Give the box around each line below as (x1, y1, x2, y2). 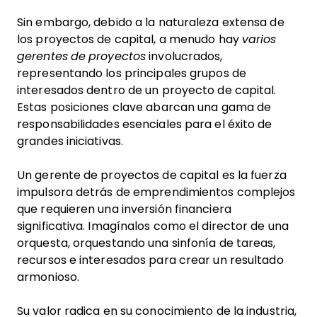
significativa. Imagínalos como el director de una (17, 220, 289, 232)
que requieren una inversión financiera (17, 203, 231, 215)
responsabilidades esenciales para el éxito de (17, 118, 272, 130)
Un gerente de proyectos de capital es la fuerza (17, 169, 287, 181)
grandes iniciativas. (17, 135, 123, 147)
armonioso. (17, 271, 79, 283)
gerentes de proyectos (17, 50, 146, 62)
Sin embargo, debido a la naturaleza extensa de (17, 16, 284, 28)
